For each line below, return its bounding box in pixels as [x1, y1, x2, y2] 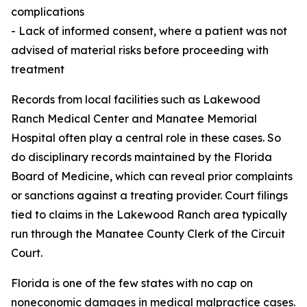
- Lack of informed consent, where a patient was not [11, 24, 287, 38]
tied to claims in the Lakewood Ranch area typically [11, 208, 287, 222]
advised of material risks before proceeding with [11, 43, 269, 58]
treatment [11, 62, 64, 77]
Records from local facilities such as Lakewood [11, 93, 260, 107]
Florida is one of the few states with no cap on [11, 276, 253, 291]
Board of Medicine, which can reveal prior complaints [11, 169, 293, 184]
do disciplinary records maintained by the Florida [11, 150, 272, 164]
